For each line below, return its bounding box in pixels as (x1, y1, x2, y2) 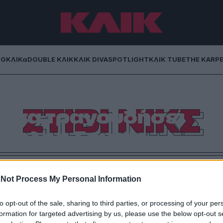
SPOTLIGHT (108, 55, 149, 63)
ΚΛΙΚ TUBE (149, 55, 186, 63)
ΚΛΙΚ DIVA (74, 55, 108, 63)
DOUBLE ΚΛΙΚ (27, 55, 74, 63)
